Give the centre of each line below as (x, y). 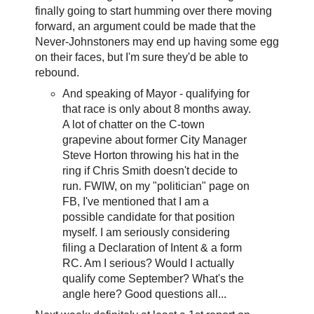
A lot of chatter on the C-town (134, 125)
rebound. (58, 73)
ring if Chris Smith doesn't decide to (150, 171)
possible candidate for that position (149, 217)
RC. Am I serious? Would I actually (149, 264)
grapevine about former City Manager (155, 140)
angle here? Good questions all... (145, 294)
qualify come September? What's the (153, 279)
